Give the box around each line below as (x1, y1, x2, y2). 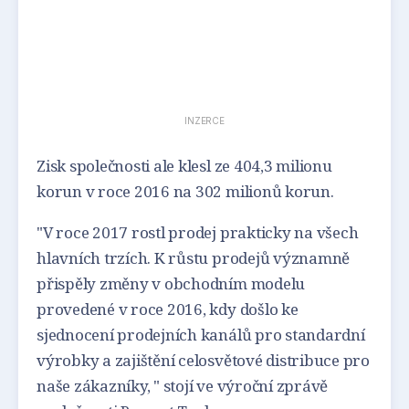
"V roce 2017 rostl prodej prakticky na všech (37, 221, 359, 243)
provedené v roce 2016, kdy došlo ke (37, 298, 299, 320)
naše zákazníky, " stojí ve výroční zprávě (37, 374, 329, 396)
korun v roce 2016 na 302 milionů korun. (37, 180, 338, 202)
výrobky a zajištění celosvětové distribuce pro (37, 349, 370, 371)
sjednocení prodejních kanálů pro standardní (37, 323, 365, 345)
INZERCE (184, 114, 225, 126)
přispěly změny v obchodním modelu (37, 272, 306, 294)
